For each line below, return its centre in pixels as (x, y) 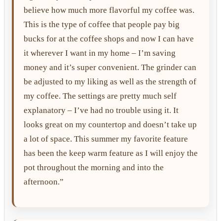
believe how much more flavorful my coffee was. (109, 10)
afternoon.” (44, 182)
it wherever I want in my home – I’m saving (100, 53)
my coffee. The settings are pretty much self (100, 96)
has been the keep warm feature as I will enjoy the (111, 153)
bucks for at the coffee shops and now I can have (109, 38)
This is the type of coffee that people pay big (102, 24)
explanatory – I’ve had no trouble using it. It (101, 110)
